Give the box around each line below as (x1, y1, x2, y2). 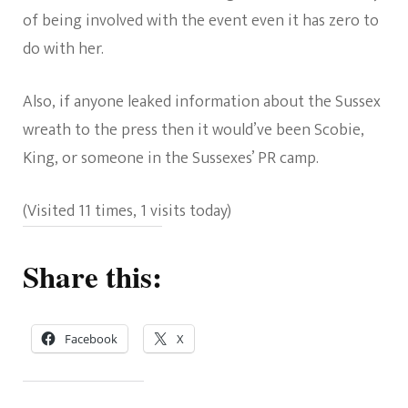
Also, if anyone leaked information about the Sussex (23, 88, 381, 117)
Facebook (65, 331, 117, 348)
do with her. (23, 36, 104, 64)
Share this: (23, 254, 162, 299)
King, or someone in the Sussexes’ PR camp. (23, 145, 319, 173)
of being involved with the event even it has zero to (23, 7, 379, 36)
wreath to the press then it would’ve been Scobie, (23, 117, 364, 145)
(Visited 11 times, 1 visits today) (23, 198, 231, 226)
